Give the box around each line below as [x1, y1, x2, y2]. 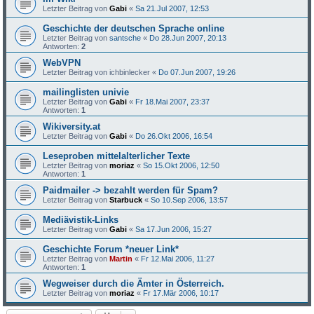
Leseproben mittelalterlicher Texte [43, 151, 191, 161]
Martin [109, 254, 133, 263]
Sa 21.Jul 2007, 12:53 [135, 4, 210, 13]
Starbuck [109, 196, 143, 204]
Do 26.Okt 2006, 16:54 [135, 132, 213, 140]
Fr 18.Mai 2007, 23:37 [135, 97, 210, 106]
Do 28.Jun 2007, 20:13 [149, 34, 227, 42]
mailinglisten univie [43, 87, 130, 97]
